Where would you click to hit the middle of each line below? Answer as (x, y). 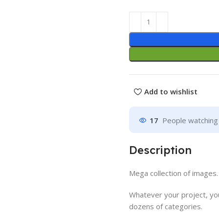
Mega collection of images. (174, 173)
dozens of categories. (166, 206)
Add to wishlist (171, 92)
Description (160, 150)
